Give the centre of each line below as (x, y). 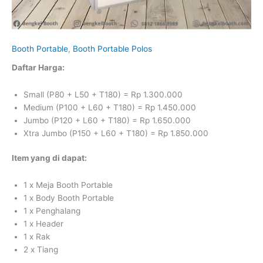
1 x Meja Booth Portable (68, 185)
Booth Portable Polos (112, 49)
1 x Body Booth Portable (69, 198)
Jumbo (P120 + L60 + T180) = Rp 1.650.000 (107, 120)
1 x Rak (37, 237)
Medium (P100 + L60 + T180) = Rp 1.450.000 (110, 107)
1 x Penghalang (52, 211)
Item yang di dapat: (49, 158)
